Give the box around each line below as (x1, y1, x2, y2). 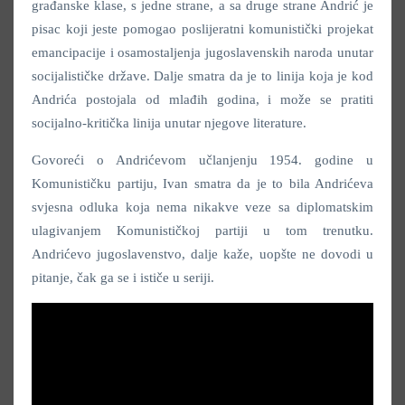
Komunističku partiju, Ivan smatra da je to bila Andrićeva (32, 175, 373, 191)
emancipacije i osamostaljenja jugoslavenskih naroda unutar (32, 44, 373, 60)
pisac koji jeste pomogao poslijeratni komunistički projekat (32, 21, 373, 36)
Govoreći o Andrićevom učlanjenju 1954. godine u (32, 152, 373, 167)
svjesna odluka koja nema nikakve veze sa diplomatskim (32, 199, 373, 214)
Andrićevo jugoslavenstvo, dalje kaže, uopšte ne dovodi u (32, 246, 373, 261)
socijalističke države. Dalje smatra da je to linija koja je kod (32, 68, 373, 83)
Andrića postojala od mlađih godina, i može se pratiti (32, 91, 373, 107)
